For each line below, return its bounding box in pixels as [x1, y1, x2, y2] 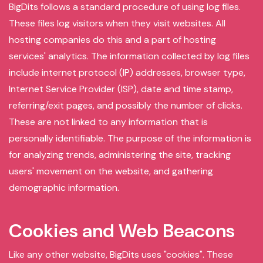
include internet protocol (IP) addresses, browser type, [9, 66, 245, 79]
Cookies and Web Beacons [9, 218, 235, 243]
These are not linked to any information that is [9, 116, 208, 128]
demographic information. [9, 181, 119, 194]
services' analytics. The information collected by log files [9, 50, 249, 62]
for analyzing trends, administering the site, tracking [9, 149, 231, 161]
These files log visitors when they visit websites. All [9, 17, 225, 29]
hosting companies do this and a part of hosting [9, 33, 216, 46]
